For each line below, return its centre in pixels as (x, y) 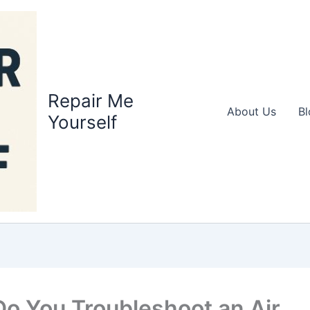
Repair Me (90, 101)
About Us (252, 112)
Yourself (82, 122)
